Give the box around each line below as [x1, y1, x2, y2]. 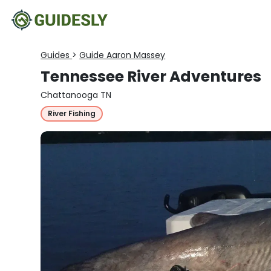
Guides [41, 49, 70, 61]
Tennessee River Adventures [41, 66, 262, 87]
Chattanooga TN [41, 89, 112, 101]
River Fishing [48, 108, 96, 119]
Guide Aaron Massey [79, 49, 166, 61]
